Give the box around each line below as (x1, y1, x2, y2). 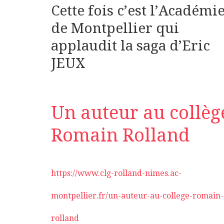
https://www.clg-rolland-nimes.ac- (51, 168, 181, 178)
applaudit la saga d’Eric (51, 37, 210, 54)
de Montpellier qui (51, 20, 179, 37)
